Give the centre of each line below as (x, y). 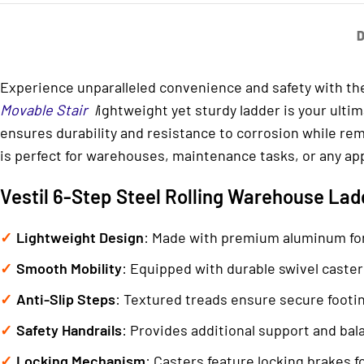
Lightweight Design (80, 237)
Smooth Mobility (69, 268)
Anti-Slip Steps (66, 299)
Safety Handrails (69, 330)
